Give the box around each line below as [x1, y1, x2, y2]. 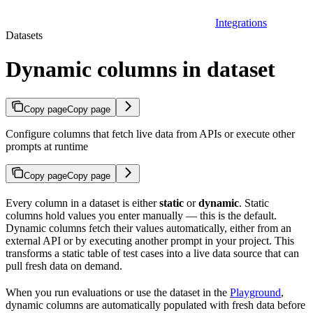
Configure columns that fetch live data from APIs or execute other [6, 127, 295, 140]
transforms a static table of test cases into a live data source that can [6, 247, 299, 259]
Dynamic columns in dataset [6, 57, 275, 82]
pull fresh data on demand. [6, 259, 122, 272]
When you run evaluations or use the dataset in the [6, 286, 230, 298]
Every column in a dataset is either [6, 196, 159, 209]
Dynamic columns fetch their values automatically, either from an [6, 221, 291, 234]
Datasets [6, 29, 43, 41]
